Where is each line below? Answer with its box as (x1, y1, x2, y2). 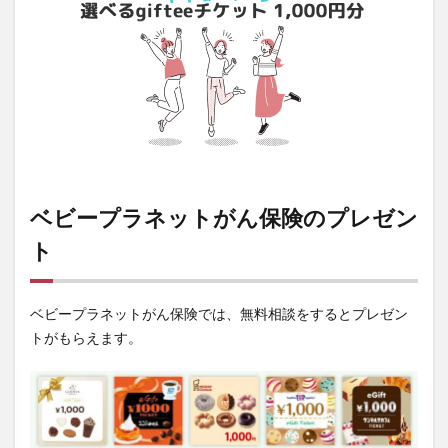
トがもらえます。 (30, 331, 142, 346)
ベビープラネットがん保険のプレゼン (30, 207, 418, 230)
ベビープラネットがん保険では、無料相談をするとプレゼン (30, 307, 408, 322)
